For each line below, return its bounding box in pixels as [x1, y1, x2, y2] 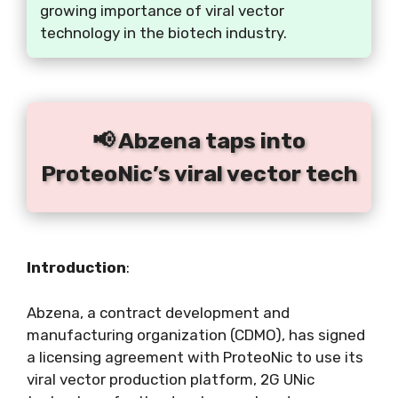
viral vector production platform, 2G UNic [27, 370, 314, 388]
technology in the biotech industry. [40, 24, 287, 43]
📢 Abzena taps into [92, 128, 306, 155]
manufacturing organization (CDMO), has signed [27, 325, 365, 344]
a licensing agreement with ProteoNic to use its [27, 347, 363, 366]
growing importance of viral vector [40, 2, 284, 20]
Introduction [27, 259, 126, 277]
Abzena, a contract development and [27, 303, 290, 322]
